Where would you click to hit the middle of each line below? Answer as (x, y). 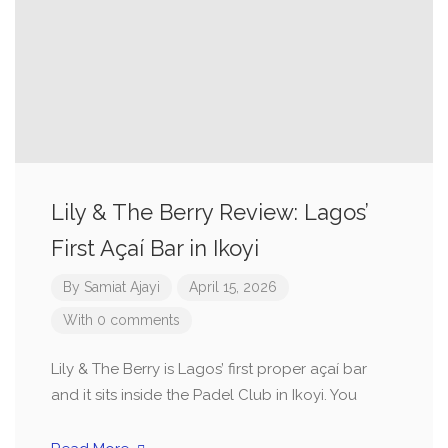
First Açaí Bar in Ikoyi (155, 248)
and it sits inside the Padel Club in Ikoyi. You (204, 395)
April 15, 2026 (233, 287)
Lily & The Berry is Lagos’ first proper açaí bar (209, 369)
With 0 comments (121, 320)
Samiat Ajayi (122, 287)
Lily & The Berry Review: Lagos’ (210, 212)
